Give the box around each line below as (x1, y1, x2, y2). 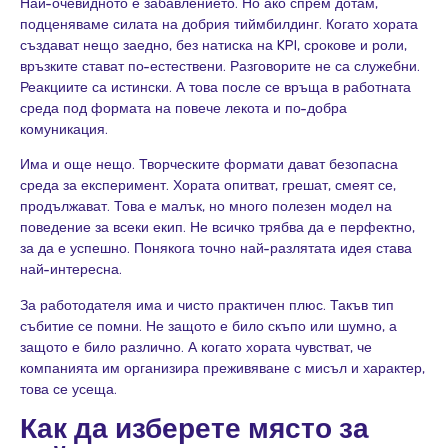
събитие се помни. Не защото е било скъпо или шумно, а (20, 316, 397, 334)
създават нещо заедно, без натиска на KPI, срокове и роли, (20, 35, 407, 53)
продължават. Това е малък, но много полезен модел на (20, 197, 392, 215)
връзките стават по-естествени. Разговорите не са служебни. (20, 56, 420, 74)
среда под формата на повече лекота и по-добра (20, 98, 347, 116)
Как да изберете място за (20, 411, 369, 446)
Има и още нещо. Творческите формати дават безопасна (20, 155, 398, 173)
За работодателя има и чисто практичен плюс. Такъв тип (20, 295, 394, 313)
